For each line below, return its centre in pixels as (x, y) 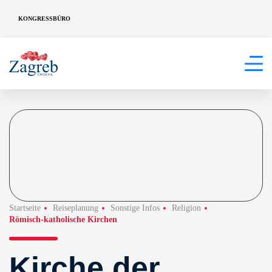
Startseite (25, 208)
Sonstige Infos (135, 208)
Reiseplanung (76, 208)
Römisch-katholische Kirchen (63, 219)
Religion (186, 208)
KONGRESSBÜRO (44, 18)
